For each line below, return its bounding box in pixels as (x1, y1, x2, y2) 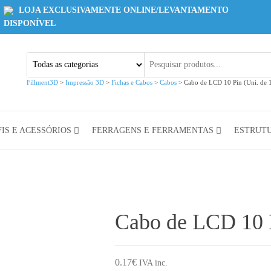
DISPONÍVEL (4, 19, 56, 28)
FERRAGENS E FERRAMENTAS (91, 126, 214, 135)
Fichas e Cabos (111, 79, 152, 86)
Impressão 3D (65, 79, 104, 86)
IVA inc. (139, 258, 168, 267)
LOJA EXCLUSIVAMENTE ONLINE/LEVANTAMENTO (16, 5, 229, 15)
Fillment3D (27, 79, 58, 86)
